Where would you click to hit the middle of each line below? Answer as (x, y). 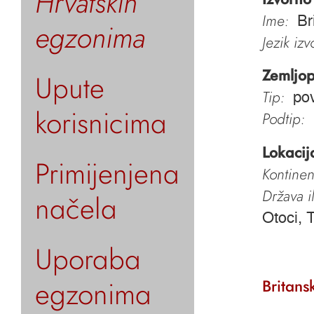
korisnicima (101, 123)
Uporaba (88, 259)
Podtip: (283, 119)
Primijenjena (107, 173)
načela (76, 209)
